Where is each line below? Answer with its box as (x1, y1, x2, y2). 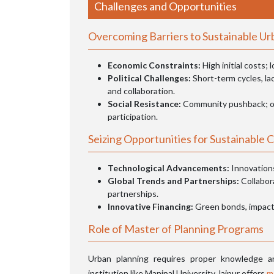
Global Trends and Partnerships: (108, 175, 239, 186)
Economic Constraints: (108, 59, 201, 70)
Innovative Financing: (108, 201, 193, 212)
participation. (108, 111, 158, 122)
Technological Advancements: (108, 162, 229, 173)
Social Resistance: (108, 98, 183, 109)
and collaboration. (108, 85, 175, 96)
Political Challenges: (108, 72, 193, 83)
